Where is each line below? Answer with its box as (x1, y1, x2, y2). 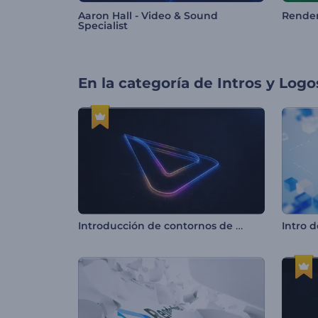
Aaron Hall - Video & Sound (78, 9, 218, 23)
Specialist (78, 19, 128, 33)
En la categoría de (78, 75, 213, 92)
